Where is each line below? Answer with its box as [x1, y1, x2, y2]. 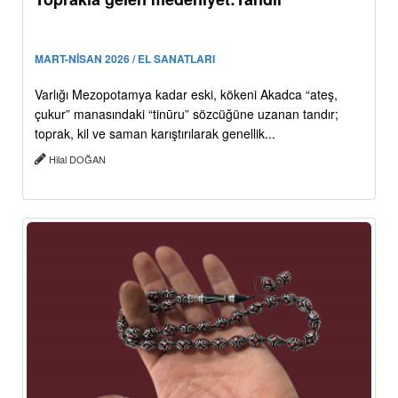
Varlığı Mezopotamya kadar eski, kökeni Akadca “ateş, [35, 84, 338, 103]
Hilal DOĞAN [46, 151, 108, 166]
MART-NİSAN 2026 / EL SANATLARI [35, 50, 215, 67]
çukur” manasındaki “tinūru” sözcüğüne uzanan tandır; [35, 104, 338, 123]
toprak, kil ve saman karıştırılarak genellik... [35, 123, 275, 142]
